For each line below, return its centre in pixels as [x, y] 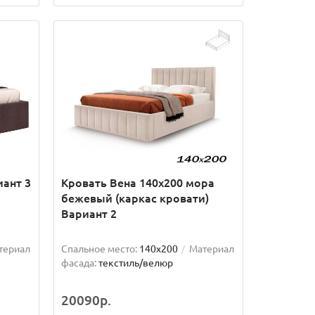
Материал [211, 249]
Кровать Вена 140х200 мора [137, 182]
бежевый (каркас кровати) [135, 198]
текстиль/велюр [135, 263]
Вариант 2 [89, 213]
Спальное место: [99, 249]
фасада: [78, 263]
